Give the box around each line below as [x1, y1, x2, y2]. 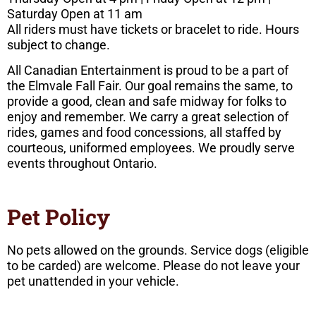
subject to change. [7, 37, 110, 52]
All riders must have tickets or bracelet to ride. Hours [7, 21, 299, 37]
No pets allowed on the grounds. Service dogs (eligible [7, 242, 309, 257]
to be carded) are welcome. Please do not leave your [7, 257, 300, 273]
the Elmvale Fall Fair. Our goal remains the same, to [7, 78, 293, 94]
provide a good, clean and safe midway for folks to [7, 94, 286, 109]
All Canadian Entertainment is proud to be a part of [7, 63, 288, 78]
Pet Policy [7, 202, 110, 231]
